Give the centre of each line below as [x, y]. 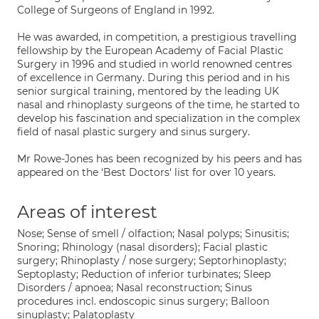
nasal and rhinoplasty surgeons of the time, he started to [158, 105]
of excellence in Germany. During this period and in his [153, 78]
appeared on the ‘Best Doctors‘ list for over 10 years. [146, 172]
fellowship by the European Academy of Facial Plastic [150, 51]
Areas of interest [87, 212]
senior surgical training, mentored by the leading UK [148, 91]
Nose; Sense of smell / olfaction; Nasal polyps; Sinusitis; [153, 234]
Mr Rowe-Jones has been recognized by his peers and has [159, 159]
